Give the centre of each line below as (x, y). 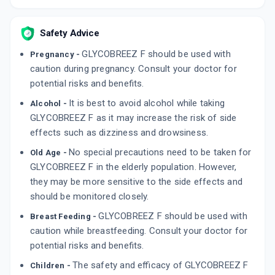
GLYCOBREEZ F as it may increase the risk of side (134, 118)
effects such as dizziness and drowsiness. (119, 133)
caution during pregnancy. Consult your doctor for (134, 69)
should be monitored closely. (90, 197)
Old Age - (49, 153)
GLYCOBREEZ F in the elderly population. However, (134, 167)
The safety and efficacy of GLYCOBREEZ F (161, 265)
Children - (52, 266)
